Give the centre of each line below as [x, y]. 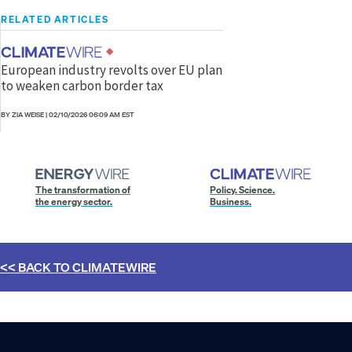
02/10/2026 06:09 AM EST [92, 114]
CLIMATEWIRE [114, 267]
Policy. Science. [242, 189]
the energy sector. [74, 201]
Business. [231, 201]
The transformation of [83, 189]
